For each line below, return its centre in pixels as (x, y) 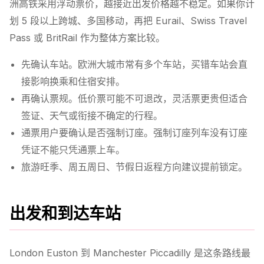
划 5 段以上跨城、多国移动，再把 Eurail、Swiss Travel (128, 20)
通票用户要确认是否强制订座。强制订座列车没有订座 (134, 132)
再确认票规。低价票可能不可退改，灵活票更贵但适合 (134, 98)
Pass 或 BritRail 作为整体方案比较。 (87, 37)
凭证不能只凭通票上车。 (73, 149)
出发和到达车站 (65, 213)
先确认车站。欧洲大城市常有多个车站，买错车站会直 (134, 64)
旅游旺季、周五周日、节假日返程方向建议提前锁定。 (134, 166)
